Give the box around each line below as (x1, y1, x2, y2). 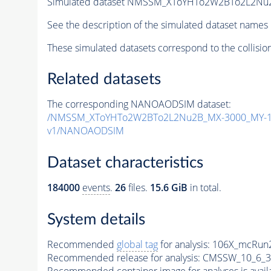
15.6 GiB (149, 181, 188, 194)
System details (47, 211, 145, 227)
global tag (116, 237, 158, 251)
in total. (187, 181, 221, 194)
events (82, 181, 110, 194)
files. (125, 181, 150, 194)
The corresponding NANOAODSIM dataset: (47, 97, 231, 111)
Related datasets (47, 71, 161, 88)
